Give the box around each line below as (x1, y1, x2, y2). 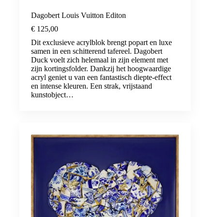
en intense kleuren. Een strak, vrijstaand (31, 82, 152, 91)
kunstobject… (31, 91, 74, 99)
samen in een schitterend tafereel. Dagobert (31, 47, 162, 56)
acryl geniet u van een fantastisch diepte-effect (31, 73, 171, 82)
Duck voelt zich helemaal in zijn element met (31, 56, 168, 64)
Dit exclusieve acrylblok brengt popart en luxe (31, 38, 172, 47)
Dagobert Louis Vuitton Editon (31, 11, 126, 20)
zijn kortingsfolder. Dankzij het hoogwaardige (31, 64, 171, 73)
